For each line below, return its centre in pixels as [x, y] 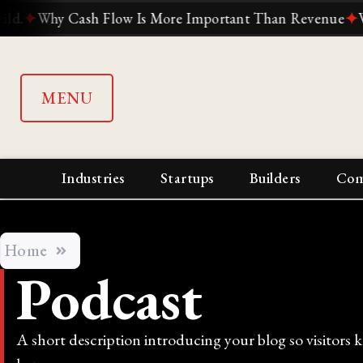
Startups [187, 178]
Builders [275, 178]
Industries [93, 178]
